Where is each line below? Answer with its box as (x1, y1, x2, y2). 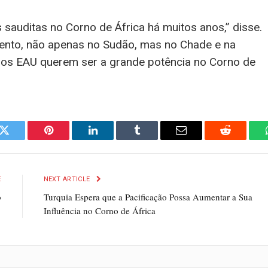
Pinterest (47, 133, 86, 145)
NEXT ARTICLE (43, 175, 92, 184)
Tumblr (136, 133, 168, 145)
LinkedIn (92, 133, 132, 145)
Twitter (3, 133, 35, 145)
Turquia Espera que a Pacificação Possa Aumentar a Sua (43, 191, 252, 203)
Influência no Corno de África (43, 205, 156, 217)
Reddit (224, 133, 254, 145)
